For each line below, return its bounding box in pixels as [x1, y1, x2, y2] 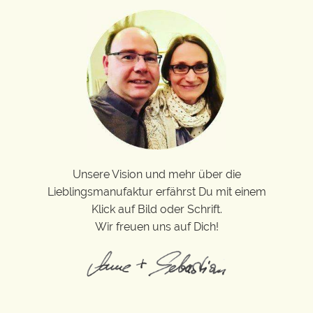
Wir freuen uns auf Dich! [94, 219, 219, 233]
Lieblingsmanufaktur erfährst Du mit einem [47, 184, 266, 198]
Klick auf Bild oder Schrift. [91, 202, 222, 216]
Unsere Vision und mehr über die [72, 167, 241, 181]
